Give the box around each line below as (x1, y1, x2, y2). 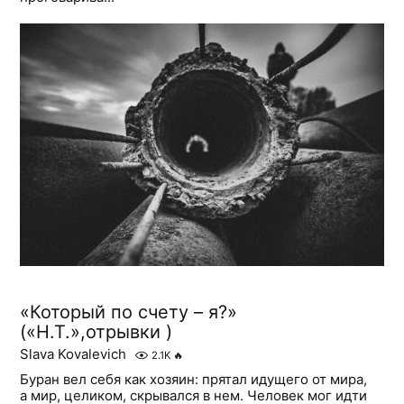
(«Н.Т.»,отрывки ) (20, 321, 173, 344)
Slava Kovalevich (20, 345, 127, 363)
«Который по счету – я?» (20, 301, 238, 324)
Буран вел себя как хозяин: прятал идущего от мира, (20, 371, 368, 389)
